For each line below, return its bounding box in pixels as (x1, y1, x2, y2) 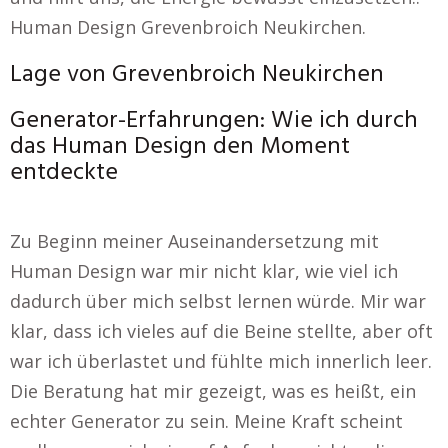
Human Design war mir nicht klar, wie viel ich (10, 259, 398, 283)
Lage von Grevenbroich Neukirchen (10, 56, 384, 94)
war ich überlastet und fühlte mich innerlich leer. (10, 349, 432, 373)
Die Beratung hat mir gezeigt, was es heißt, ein (10, 379, 416, 403)
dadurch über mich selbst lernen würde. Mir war (10, 289, 426, 313)
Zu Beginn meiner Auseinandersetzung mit (10, 229, 379, 253)
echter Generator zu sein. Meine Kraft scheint (10, 409, 403, 433)
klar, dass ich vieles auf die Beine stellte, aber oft (10, 319, 433, 343)
